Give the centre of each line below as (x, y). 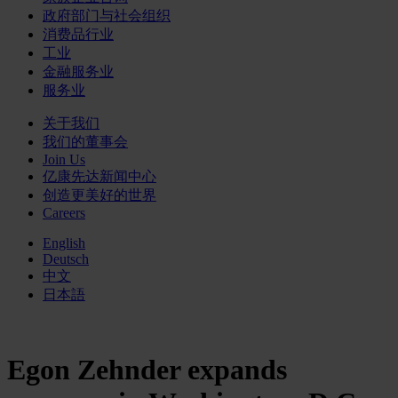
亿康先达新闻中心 (99, 176)
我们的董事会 (85, 142)
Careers (64, 213)
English (64, 243)
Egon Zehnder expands (147, 370)
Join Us (64, 159)
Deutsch (66, 259)
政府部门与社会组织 (107, 16)
